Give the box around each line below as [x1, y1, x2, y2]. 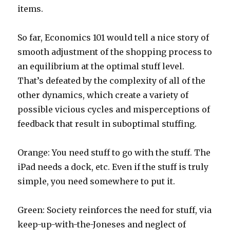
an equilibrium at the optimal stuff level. [17, 61, 185, 72]
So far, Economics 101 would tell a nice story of [17, 32, 209, 43]
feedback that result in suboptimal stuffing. [17, 119, 197, 129]
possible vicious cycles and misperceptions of [17, 104, 210, 115]
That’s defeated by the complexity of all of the [17, 75, 206, 86]
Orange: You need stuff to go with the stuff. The [17, 147, 211, 158]
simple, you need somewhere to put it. [17, 176, 176, 187]
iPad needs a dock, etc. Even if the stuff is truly [17, 162, 209, 172]
